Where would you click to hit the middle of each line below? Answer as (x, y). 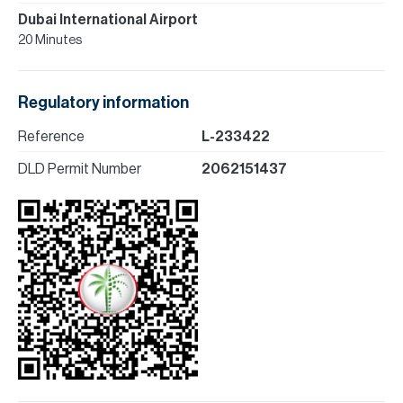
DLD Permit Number (80, 169)
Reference (51, 137)
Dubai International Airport (108, 20)
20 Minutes (50, 40)
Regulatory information (103, 103)
